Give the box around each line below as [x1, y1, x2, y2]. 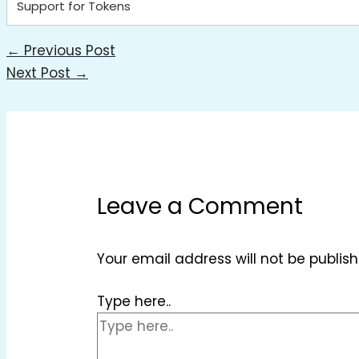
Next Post [6, 63, 75, 83]
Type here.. [97, 292, 171, 312]
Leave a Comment [97, 190, 304, 222]
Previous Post [20, 40, 115, 60]
